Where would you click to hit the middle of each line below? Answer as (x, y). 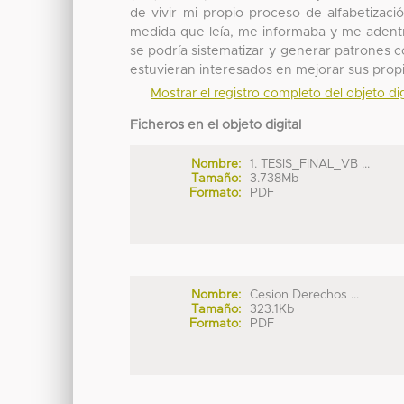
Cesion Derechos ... (305, 294)
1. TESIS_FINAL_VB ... (310, 165)
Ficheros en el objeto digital (216, 126)
